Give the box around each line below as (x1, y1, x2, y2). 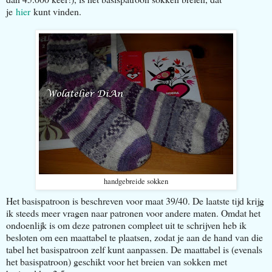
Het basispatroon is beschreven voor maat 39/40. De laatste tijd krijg (6, 194, 264, 207)
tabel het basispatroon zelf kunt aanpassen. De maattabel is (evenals (6, 242, 262, 256)
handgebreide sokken (104, 175, 168, 186)
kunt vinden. (30, 4, 81, 18)
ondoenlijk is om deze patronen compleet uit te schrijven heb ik (6, 218, 246, 231)
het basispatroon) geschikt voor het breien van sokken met (6, 254, 227, 268)
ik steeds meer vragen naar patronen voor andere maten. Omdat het (6, 206, 260, 219)
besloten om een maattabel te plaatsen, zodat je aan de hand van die (6, 230, 263, 243)
